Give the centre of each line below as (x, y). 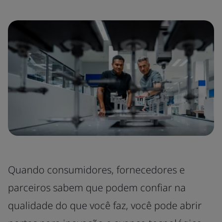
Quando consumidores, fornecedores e (96, 169)
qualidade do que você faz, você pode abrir (105, 205)
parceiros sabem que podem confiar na (97, 187)
